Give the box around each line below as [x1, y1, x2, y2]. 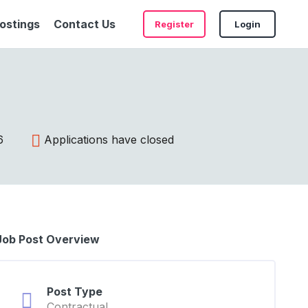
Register [155, 19, 194, 30]
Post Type [46, 285, 102, 298]
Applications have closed [43, 133, 174, 146]
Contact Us [54, 17, 115, 31]
